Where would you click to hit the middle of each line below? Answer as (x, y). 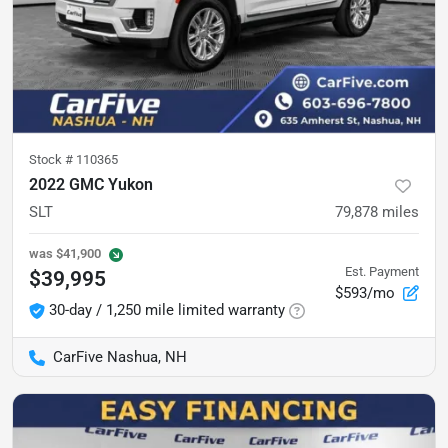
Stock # (52, 159)
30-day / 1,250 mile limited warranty (167, 310)
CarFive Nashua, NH (120, 357)
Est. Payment (382, 271)
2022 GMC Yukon (91, 184)
